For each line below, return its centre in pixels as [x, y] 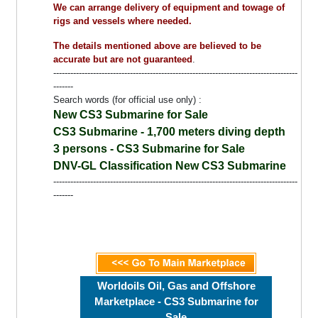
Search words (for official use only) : [128, 100]
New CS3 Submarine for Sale [131, 115]
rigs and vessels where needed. [123, 21]
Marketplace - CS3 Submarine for [176, 302]
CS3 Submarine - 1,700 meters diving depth [170, 132]
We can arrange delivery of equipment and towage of [169, 8]
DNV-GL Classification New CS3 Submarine [170, 166]
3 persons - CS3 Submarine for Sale [149, 149]
